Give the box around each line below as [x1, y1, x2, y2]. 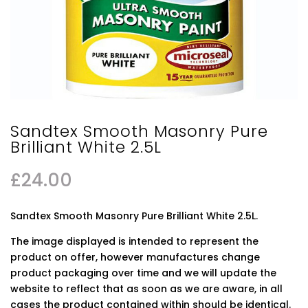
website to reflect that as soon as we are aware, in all [10, 281, 283, 296]
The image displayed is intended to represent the [10, 234, 258, 248]
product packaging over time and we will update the [10, 265, 276, 280]
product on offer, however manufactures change [10, 250, 260, 264]
